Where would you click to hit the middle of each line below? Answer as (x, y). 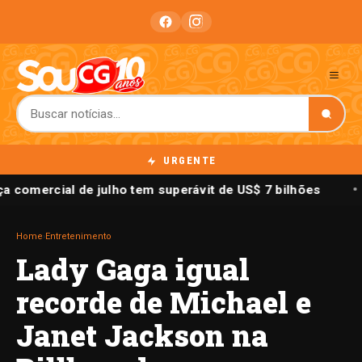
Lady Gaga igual (133, 269)
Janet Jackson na (142, 336)
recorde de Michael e (164, 303)
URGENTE (188, 160)
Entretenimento (78, 237)
